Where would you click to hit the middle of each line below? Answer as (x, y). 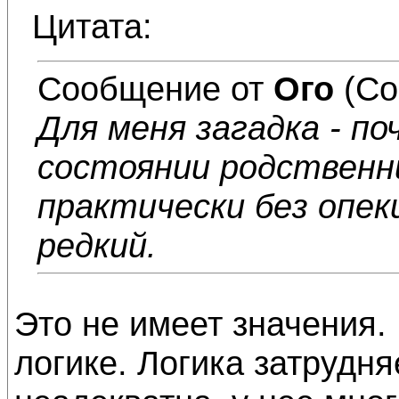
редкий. (97, 245)
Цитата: (92, 26)
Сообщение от (155, 89)
